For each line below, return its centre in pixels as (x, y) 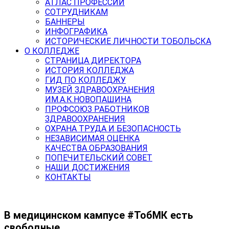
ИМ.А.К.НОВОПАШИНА (88, 99)
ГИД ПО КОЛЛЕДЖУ (85, 80)
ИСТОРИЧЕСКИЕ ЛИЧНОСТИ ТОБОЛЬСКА (128, 41)
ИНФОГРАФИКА (76, 31)
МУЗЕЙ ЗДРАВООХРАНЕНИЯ (100, 90)
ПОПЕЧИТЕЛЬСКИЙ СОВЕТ (99, 158)
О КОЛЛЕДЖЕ (52, 51)
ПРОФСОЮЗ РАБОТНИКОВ (97, 109)
